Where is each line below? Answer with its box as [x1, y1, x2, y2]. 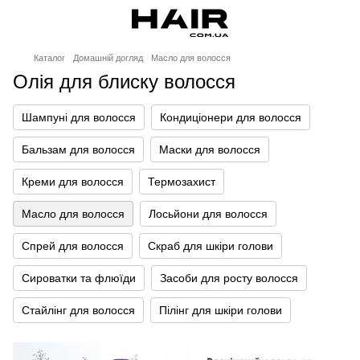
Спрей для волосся [22, 239, 124, 252]
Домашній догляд [73, 53, 143, 63]
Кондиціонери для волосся [160, 111, 301, 124]
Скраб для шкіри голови [148, 239, 273, 252]
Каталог [34, 53, 65, 63]
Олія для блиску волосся [13, 71, 235, 92]
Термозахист [148, 175, 215, 188]
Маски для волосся [159, 143, 260, 156]
